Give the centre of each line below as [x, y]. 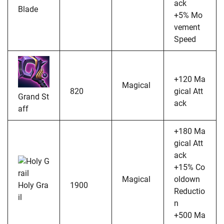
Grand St [33, 96]
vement [187, 27]
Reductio [189, 191]
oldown [187, 179]
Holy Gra [33, 185]
